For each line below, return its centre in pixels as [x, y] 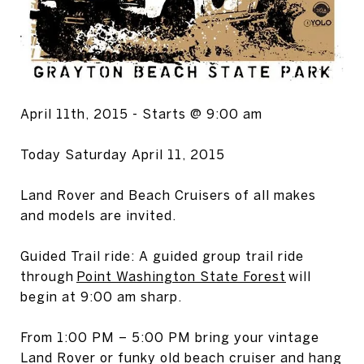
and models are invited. [98, 216]
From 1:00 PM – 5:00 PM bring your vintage [170, 338]
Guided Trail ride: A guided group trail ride [162, 256]
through [48, 277]
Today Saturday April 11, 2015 [123, 155]
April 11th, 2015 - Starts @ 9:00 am [141, 114]
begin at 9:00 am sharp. [101, 297]
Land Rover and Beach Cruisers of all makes [168, 195]
